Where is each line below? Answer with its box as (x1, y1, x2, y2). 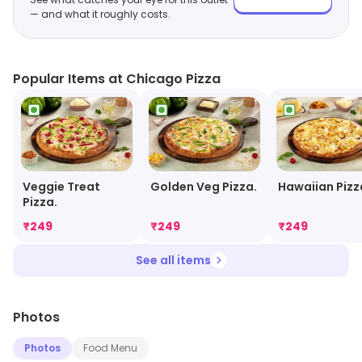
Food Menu (83, 340, 137, 355)
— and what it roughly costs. (30, 7, 170, 21)
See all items (135, 251, 211, 268)
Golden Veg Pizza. (150, 178, 257, 195)
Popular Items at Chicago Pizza (13, 69, 221, 88)
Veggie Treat (23, 178, 100, 195)
